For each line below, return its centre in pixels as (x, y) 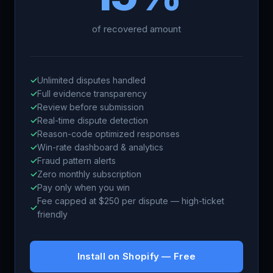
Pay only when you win (83, 187)
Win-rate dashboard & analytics (100, 147)
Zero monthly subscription (89, 174)
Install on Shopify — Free (136, 256)
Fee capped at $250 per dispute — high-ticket (131, 201)
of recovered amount (136, 29)
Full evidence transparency (92, 94)
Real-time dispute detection (93, 120)
